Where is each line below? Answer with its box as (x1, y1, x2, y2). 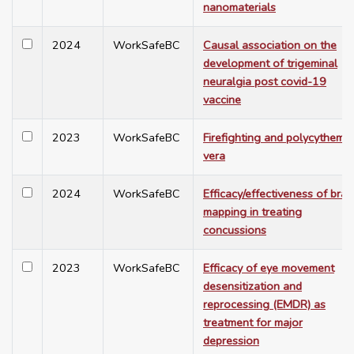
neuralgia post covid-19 (203, 73, 326, 90)
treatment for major (203, 314, 303, 331)
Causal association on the (203, 37, 337, 54)
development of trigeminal (203, 55, 337, 72)
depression (203, 333, 259, 349)
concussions (203, 222, 266, 239)
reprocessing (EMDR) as (203, 296, 326, 313)
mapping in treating (203, 204, 302, 220)
